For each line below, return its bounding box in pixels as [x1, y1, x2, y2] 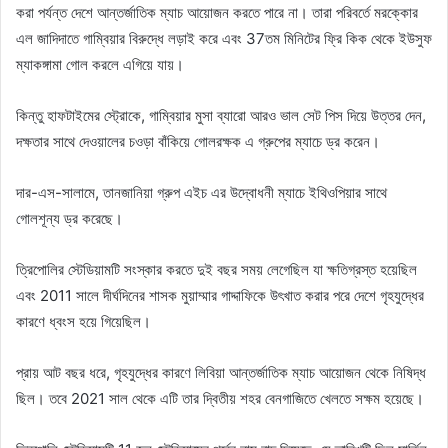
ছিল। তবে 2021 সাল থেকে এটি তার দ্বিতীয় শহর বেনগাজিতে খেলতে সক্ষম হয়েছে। [16, 388, 424, 408]
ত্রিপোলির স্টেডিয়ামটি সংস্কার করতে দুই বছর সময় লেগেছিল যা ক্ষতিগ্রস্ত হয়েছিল [16, 259, 417, 279]
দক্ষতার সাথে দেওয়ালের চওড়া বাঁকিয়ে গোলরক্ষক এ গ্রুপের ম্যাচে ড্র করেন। [16, 131, 380, 151]
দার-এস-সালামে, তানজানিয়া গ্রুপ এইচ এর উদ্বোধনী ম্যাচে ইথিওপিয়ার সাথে [16, 182, 387, 202]
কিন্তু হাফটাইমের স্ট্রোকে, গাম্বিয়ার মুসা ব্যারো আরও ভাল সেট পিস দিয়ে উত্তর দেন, [16, 105, 426, 125]
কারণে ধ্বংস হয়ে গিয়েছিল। [16, 311, 151, 331]
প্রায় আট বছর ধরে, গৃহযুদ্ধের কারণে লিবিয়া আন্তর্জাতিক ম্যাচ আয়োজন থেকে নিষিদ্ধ [16, 362, 426, 382]
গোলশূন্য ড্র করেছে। [16, 208, 123, 228]
